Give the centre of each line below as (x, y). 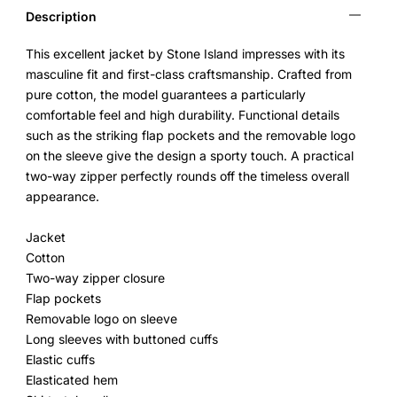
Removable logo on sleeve (102, 319)
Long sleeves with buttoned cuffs (122, 339)
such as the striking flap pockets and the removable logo (191, 135)
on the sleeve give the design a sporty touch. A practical (190, 156)
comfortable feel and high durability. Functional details (183, 115)
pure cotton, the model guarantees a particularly (166, 94)
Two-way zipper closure (96, 278)
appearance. (63, 196)
